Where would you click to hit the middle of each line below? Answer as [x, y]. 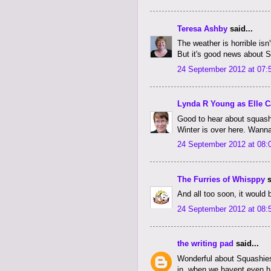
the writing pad [205, 244]
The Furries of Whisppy [221, 179]
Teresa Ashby [202, 28]
